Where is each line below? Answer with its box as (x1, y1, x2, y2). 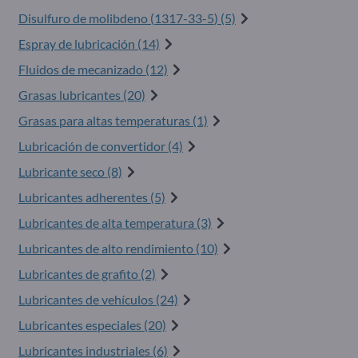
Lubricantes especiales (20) (18, 317, 166, 332)
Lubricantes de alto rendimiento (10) (18, 241, 218, 256)
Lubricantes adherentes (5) (18, 189, 165, 205)
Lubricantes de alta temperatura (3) (18, 215, 212, 230)
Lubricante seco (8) (18, 164, 122, 179)
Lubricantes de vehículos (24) (18, 292, 178, 307)
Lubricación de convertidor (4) (18, 138, 183, 153)
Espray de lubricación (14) (18, 36, 160, 51)
